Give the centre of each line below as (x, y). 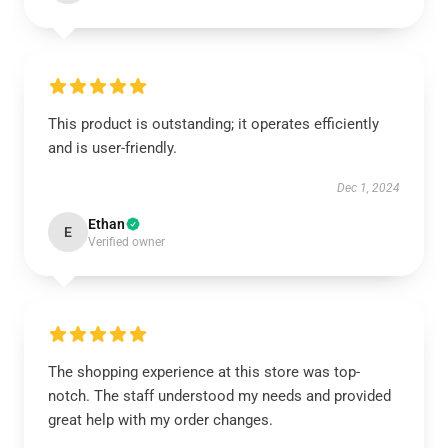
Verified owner (126, 242)
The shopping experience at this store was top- (204, 372)
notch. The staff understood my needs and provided (219, 396)
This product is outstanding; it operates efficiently (213, 124)
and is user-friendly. (112, 148)
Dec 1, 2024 (368, 188)
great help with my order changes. (160, 420)
